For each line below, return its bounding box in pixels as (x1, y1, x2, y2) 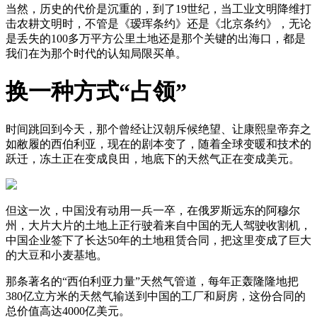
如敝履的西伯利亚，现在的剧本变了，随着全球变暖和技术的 (6, 138, 311, 151)
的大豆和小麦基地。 (6, 249, 108, 262)
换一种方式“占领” (6, 78, 187, 104)
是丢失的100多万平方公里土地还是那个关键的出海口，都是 (6, 32, 306, 45)
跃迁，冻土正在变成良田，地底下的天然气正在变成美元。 (6, 153, 300, 166)
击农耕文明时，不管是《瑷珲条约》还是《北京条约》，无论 (6, 17, 311, 30)
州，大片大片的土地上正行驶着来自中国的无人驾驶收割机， (6, 219, 311, 232)
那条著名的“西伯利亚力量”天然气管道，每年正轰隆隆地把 (6, 275, 299, 288)
